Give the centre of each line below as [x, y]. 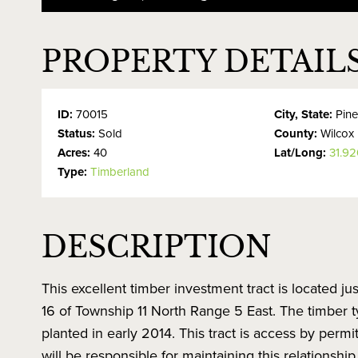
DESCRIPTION [156, 247]
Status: [78, 133]
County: [298, 133]
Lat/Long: [302, 153]
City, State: [305, 114]
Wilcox [338, 133]
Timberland [120, 171]
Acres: [76, 153]
